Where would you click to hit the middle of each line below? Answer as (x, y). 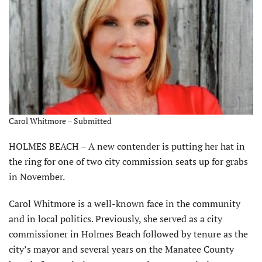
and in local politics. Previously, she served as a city (116, 218)
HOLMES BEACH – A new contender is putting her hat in (127, 146)
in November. (37, 176)
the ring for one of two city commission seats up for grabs (128, 161)
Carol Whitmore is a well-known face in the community (125, 203)
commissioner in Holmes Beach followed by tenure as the (128, 234)
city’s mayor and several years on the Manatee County (121, 249)
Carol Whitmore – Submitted (60, 120)
